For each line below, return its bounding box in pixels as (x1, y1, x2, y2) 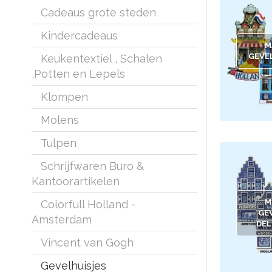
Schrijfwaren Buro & (41, 160, 144, 173)
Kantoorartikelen (32, 175, 120, 188)
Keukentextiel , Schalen (41, 52, 162, 66)
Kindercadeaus (41, 29, 118, 42)
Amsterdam (32, 213, 92, 226)
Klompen (41, 90, 88, 104)
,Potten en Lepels (32, 67, 125, 81)
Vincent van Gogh (41, 236, 134, 250)
